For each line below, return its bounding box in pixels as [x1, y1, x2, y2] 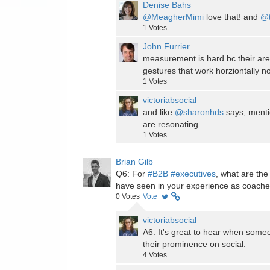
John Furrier [143, 42, 190, 52]
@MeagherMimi [143, 12, 204, 22]
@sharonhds [175, 107, 224, 118]
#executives [171, 169, 216, 179]
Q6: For [116, 169, 148, 179]
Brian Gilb [116, 157, 153, 167]
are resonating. [143, 119, 201, 130]
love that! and [204, 12, 260, 22]
